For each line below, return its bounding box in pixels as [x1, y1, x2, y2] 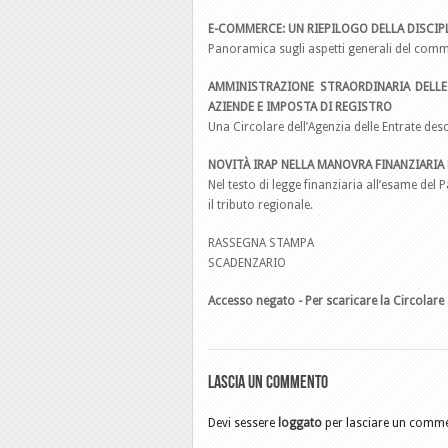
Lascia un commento [208, 372, 328, 392]
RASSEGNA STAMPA [208, 236, 317, 250]
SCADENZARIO [208, 256, 286, 270]
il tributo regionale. [208, 198, 316, 212]
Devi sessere [208, 416, 278, 430]
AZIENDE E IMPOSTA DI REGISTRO [208, 100, 392, 114]
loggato [278, 416, 322, 430]
